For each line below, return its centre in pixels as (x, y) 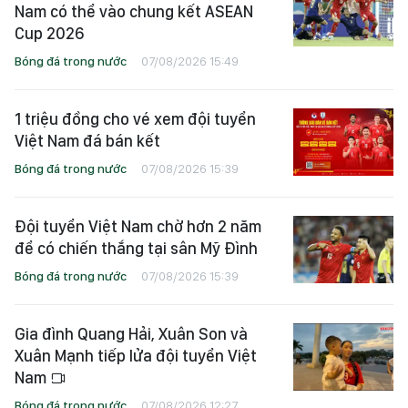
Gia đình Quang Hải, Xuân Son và (131, 334)
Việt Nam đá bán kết (87, 141)
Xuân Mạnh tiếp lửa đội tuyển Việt (136, 356)
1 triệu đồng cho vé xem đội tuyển (135, 119)
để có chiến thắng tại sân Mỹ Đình (136, 249)
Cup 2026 (49, 34)
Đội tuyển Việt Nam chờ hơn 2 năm (138, 227)
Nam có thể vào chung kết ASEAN (134, 12)
